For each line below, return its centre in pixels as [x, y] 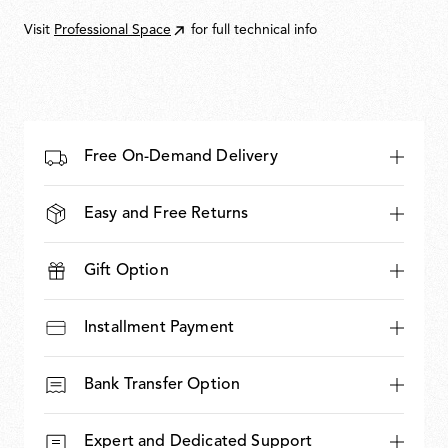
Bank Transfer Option [162, 385]
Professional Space [112, 30]
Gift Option [126, 271]
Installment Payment [159, 328]
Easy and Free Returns [166, 214]
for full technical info [254, 30]
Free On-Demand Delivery [181, 157]
